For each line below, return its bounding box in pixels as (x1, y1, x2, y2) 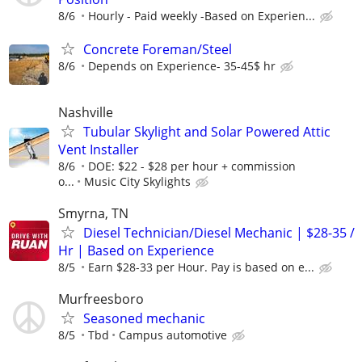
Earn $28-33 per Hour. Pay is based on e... (88, 259, 314, 275)
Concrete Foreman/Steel (83, 40, 232, 59)
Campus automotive (119, 326, 227, 343)
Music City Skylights (84, 173, 191, 189)
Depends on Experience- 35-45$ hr (88, 58, 276, 74)
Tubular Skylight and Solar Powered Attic (83, 122, 330, 141)
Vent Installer (58, 140, 139, 158)
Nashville (58, 103, 113, 121)
